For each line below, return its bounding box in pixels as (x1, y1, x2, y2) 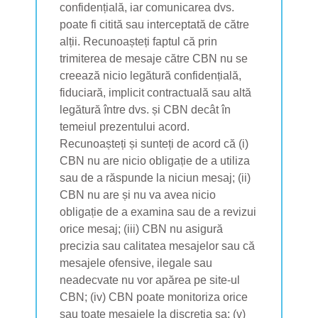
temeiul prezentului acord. (60, 120, 190, 133)
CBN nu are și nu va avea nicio (60, 188, 216, 201)
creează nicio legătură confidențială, (60, 69, 242, 82)
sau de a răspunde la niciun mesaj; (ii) (60, 171, 251, 184)
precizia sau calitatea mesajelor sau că (60, 239, 256, 252)
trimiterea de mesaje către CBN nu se (60, 52, 248, 65)
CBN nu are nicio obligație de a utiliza (60, 154, 251, 167)
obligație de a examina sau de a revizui (60, 205, 257, 218)
